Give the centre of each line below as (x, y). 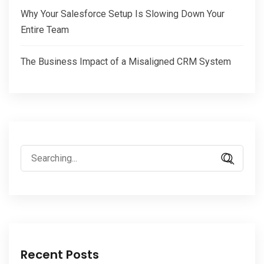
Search (34, 153)
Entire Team (45, 30)
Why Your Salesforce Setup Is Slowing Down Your (123, 14)
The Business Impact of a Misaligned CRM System (126, 62)
